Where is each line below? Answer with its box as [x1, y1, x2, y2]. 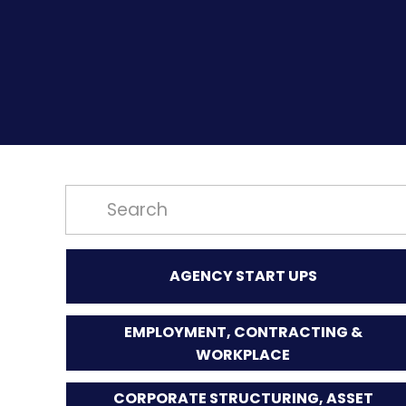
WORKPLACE [196, 343, 291, 365]
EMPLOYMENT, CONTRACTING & [123, 321, 362, 343]
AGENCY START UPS [169, 266, 317, 287]
